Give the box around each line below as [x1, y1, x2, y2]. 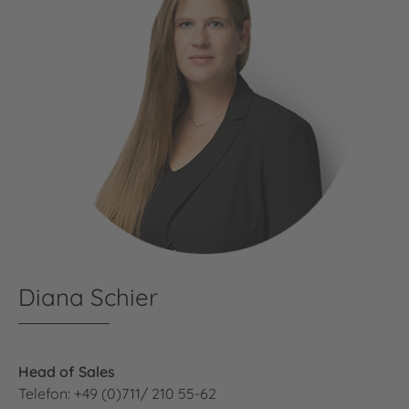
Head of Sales [18, 362, 115, 381]
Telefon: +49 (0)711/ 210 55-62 [18, 383, 216, 403]
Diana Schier [18, 281, 158, 312]
